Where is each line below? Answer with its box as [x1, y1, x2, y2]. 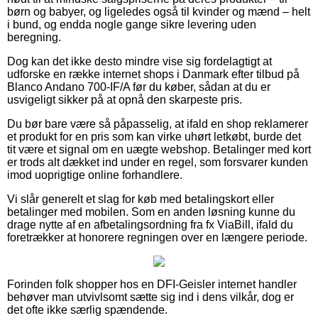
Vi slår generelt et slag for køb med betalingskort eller [7, 193, 274, 206]
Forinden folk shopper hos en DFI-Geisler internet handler [7, 278, 297, 291]
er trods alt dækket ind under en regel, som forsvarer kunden [7, 156, 308, 169]
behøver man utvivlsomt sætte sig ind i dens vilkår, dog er [7, 291, 294, 304]
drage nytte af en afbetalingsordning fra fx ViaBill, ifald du [7, 219, 293, 231]
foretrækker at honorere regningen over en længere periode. [7, 231, 307, 244]
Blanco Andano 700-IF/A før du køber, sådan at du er [7, 81, 270, 94]
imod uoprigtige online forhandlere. [7, 169, 182, 182]
